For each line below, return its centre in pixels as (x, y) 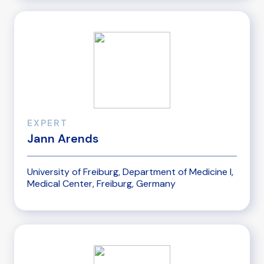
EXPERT (47, 123)
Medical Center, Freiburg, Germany (101, 183)
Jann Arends (63, 139)
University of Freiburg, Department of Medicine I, (130, 171)
